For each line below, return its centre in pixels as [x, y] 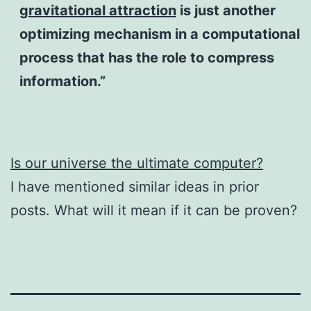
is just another [226, 10]
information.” [62, 81]
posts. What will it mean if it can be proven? [154, 210]
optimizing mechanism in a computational [159, 34]
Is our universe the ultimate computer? [137, 163]
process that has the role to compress [146, 57]
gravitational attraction [98, 10]
